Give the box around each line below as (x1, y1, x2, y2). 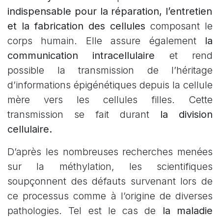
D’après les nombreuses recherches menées (7, 146, 213, 158)
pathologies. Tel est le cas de (7, 205, 163, 217)
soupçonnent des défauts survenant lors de (7, 175, 213, 188)
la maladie (162, 205, 213, 217)
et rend (155, 50, 213, 62)
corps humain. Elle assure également (7, 35, 196, 47)
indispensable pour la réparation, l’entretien (7, 5, 213, 18)
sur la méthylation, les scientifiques (7, 161, 213, 173)
